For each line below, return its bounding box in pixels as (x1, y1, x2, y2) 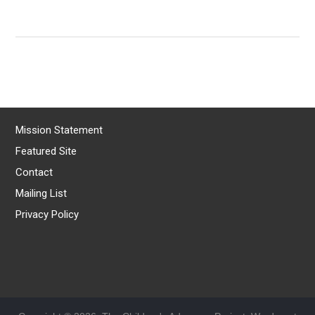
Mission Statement (15, 123, 103, 136)
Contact (15, 165, 53, 179)
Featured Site (15, 144, 77, 157)
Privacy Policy (15, 207, 79, 221)
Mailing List (15, 186, 67, 200)
